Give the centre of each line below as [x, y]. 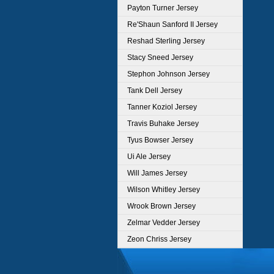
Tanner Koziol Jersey [162, 107]
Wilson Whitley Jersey [164, 190]
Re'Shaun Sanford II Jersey [172, 24]
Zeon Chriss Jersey [159, 239]
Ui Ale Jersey [149, 157]
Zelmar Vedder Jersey [164, 223]
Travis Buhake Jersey [163, 124]
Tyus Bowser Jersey [160, 140]
